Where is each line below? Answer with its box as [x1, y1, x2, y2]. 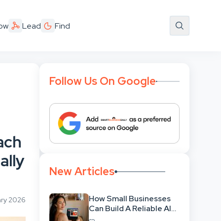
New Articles [49, 164, 114, 179]
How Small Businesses [89, 193, 171, 204]
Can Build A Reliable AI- [89, 203, 175, 214]
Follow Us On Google [49, 74, 156, 88]
